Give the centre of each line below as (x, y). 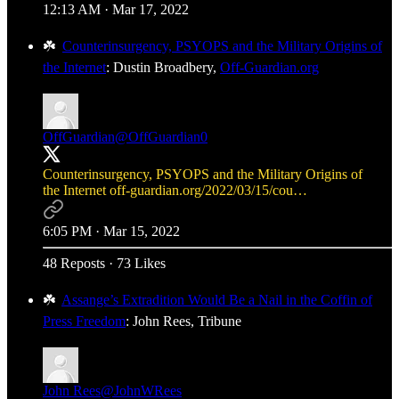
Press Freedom (84, 321)
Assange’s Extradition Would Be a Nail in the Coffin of (217, 299)
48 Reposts (74, 263)
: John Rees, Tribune (183, 321)
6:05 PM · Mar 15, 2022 (111, 231)
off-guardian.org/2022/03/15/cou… (208, 190)
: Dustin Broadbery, (163, 67)
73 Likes (141, 263)
